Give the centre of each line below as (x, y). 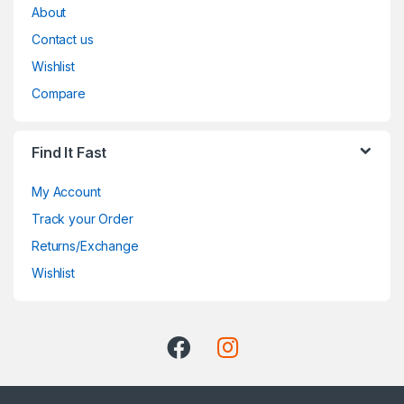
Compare (59, 93)
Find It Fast (69, 152)
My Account (66, 191)
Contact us (63, 39)
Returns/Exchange (85, 245)
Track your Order (83, 218)
